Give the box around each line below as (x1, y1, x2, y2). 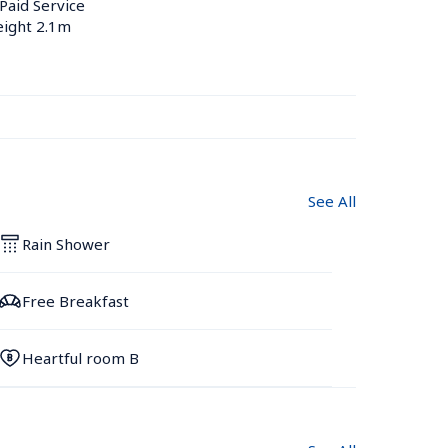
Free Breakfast (22, 290, 129, 311)
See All (308, 191, 356, 211)
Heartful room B (22, 347, 139, 368)
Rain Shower (22, 233, 110, 254)
